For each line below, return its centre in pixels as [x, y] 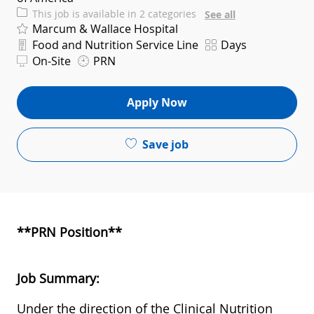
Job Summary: [58, 279]
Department [45, 43]
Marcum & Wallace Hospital [104, 29]
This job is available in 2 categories [116, 14]
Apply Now [157, 102]
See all [220, 15]
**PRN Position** [69, 232]
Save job [165, 144]
